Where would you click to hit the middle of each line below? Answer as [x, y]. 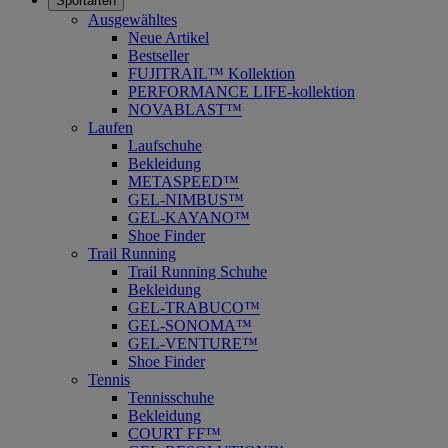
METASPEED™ [183, 181]
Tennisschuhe [171, 397]
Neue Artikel [168, 37]
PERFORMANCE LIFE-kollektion [241, 91]
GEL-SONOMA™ [190, 325]
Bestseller [158, 55]
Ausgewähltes [132, 19]
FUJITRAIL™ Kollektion [211, 73]
